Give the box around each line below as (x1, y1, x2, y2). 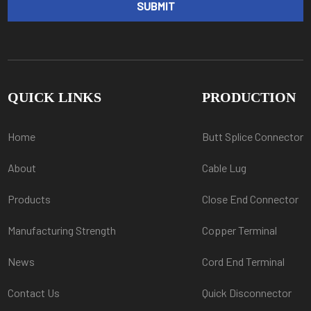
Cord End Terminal (201, 254, 285, 268)
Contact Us (8, 285, 60, 299)
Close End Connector (201, 192, 299, 205)
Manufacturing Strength (8, 223, 117, 237)
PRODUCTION (201, 89, 296, 105)
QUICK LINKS (8, 89, 102, 105)
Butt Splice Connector (201, 129, 303, 143)
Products (8, 192, 51, 205)
